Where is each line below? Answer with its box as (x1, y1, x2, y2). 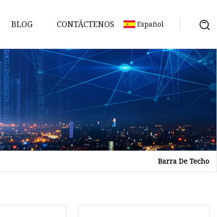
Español (137, 19, 164, 29)
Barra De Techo (158, 156, 209, 166)
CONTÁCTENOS (57, 18, 114, 30)
